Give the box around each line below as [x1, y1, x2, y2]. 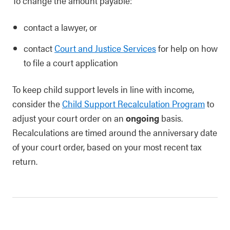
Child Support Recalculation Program [62, 97, 205, 110]
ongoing [126, 111, 161, 124]
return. [12, 155, 37, 167]
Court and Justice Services [54, 42, 156, 54]
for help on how [156, 42, 218, 54]
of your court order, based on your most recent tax [12, 140, 201, 153]
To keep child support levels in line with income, [12, 83, 194, 95]
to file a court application [24, 56, 118, 69]
